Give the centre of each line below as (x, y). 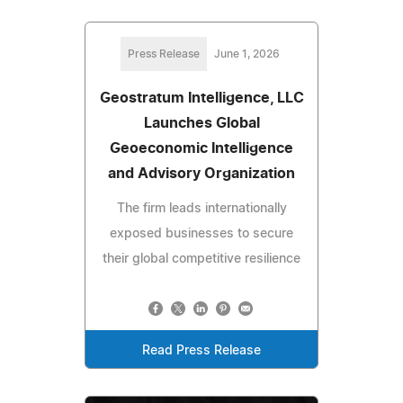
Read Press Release (201, 351)
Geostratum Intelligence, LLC (201, 99)
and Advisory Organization (201, 174)
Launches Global (201, 124)
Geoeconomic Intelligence (201, 149)
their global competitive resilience (201, 260)
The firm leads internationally (201, 209)
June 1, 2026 (246, 54)
